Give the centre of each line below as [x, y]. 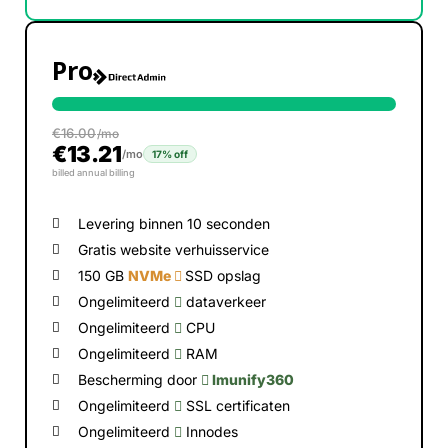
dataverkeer [224, 301]
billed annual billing [93, 172]
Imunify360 [252, 379]
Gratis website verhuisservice [174, 249]
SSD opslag [223, 275]
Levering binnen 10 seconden [174, 223]
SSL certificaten [236, 405]
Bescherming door [140, 379]
